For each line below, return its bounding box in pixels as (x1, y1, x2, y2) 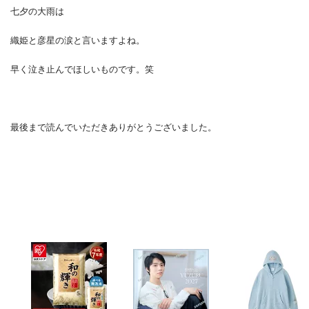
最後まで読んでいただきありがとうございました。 (10, 121, 217, 132)
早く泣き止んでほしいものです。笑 (10, 63, 154, 74)
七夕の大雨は (10, 6, 64, 17)
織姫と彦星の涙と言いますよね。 (10, 34, 145, 46)
